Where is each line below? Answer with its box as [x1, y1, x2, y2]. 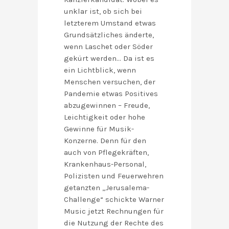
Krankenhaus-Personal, [64, 159, 146, 169]
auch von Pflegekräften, [64, 148, 149, 157]
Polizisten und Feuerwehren [64, 171, 164, 181]
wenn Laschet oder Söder [64, 42, 153, 52]
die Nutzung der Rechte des [64, 218, 164, 228]
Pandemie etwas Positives [64, 89, 158, 99]
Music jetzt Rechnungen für [64, 207, 164, 216]
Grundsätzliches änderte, [64, 30, 154, 40]
